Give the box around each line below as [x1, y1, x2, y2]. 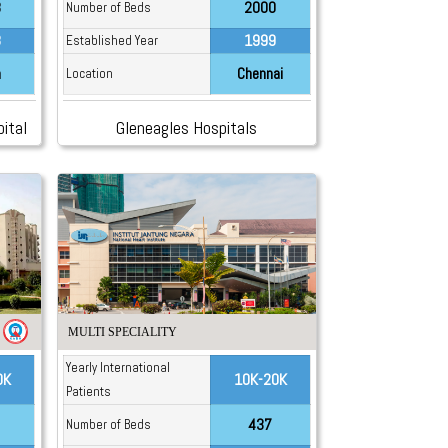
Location [65, 64, 113, 82]
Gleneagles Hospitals [116, 115, 258, 139]
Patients [65, 383, 111, 401]
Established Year [65, 31, 158, 49]
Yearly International [65, 359, 170, 377]
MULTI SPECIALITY [67, 325, 177, 340]
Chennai [237, 62, 284, 84]
